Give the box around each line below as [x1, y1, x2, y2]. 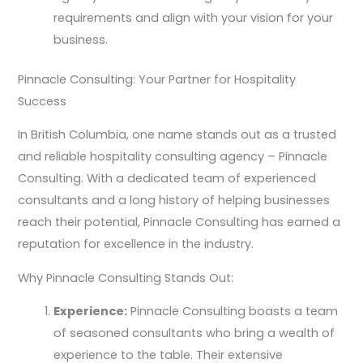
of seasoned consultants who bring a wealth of [53, 325, 335, 342]
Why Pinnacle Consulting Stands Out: [18, 269, 234, 286]
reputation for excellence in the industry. [18, 236, 254, 253]
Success [18, 92, 67, 109]
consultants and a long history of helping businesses [18, 192, 331, 209]
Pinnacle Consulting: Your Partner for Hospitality [18, 70, 297, 88]
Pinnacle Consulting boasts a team [127, 303, 339, 320]
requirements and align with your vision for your [53, 9, 334, 26]
